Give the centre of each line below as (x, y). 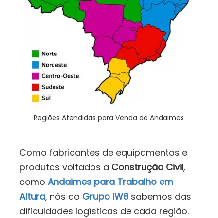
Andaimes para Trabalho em (110, 182)
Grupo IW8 (105, 196)
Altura (32, 196)
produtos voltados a (65, 167)
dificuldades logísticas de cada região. (104, 211)
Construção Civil (147, 167)
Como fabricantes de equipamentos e (103, 152)
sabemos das (160, 196)
